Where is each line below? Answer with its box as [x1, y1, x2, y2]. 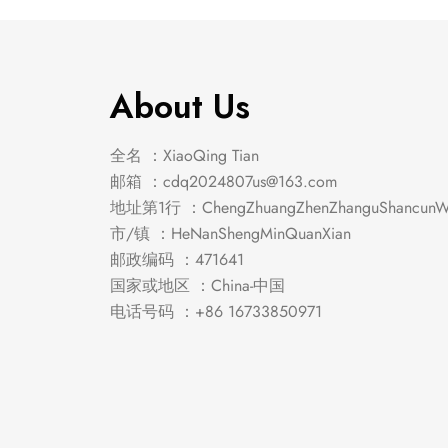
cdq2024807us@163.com [163, 169, 337, 193]
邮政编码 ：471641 [110, 247, 244, 271]
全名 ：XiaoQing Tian [110, 143, 259, 167]
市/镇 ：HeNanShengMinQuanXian [110, 221, 351, 245]
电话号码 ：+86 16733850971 [110, 299, 322, 323]
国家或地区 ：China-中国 [110, 273, 285, 297]
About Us [110, 81, 250, 131]
